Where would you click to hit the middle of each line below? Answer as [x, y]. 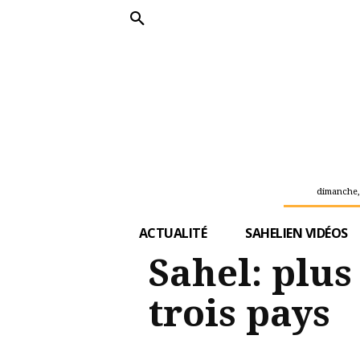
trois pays [239, 313]
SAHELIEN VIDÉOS [297, 233]
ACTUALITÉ [173, 233]
